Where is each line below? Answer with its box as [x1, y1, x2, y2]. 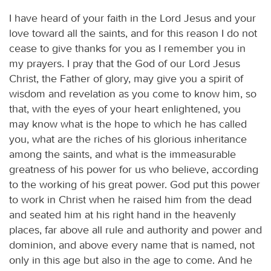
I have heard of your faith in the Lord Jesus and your [9, 11, 256, 25]
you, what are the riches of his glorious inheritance [9, 132, 247, 146]
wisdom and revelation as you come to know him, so [9, 87, 256, 100]
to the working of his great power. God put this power [9, 177, 260, 191]
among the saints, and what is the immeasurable [9, 147, 236, 161]
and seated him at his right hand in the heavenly [9, 207, 236, 221]
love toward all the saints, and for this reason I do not [9, 26, 257, 40]
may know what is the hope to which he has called [9, 117, 247, 131]
